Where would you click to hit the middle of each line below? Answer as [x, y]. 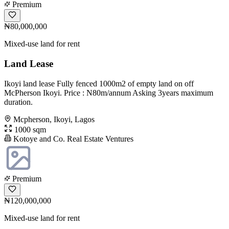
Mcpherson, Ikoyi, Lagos [54, 119]
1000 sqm [29, 129]
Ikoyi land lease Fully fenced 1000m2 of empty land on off [99, 83]
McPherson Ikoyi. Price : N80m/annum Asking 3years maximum [109, 93]
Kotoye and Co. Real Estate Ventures [72, 139]
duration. [18, 102]
